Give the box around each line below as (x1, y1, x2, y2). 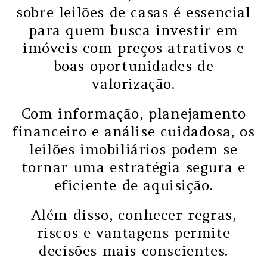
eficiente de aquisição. (54, 175, 213, 194)
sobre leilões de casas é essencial (16, 2, 251, 21)
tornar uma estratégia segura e (21, 157, 246, 176)
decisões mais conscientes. (39, 241, 228, 260)
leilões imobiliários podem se (29, 139, 238, 159)
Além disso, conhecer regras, (30, 205, 237, 224)
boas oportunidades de (53, 56, 214, 75)
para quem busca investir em (29, 20, 238, 39)
